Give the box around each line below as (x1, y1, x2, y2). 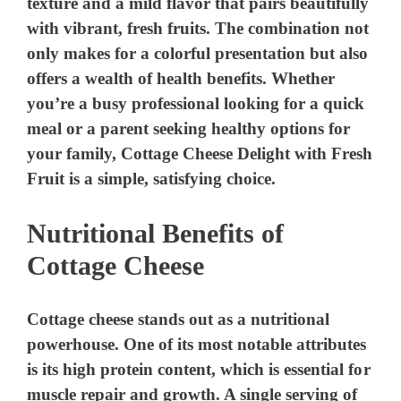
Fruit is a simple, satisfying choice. (27, 169, 277, 189)
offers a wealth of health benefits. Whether (27, 69, 336, 89)
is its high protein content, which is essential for (27, 360, 371, 380)
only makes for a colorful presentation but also (27, 44, 369, 64)
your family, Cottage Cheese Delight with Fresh (27, 144, 373, 164)
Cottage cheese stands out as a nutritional (27, 310, 330, 329)
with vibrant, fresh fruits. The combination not (27, 19, 370, 38)
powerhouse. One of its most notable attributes (27, 335, 367, 354)
